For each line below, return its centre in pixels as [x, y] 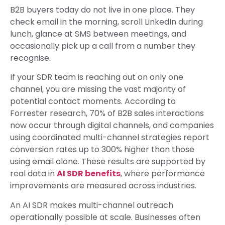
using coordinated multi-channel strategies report [110, 138]
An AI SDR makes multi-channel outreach [92, 205]
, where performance [163, 174]
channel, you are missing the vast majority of [98, 89]
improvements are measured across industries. [103, 186]
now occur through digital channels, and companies [112, 126]
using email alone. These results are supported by [108, 162]
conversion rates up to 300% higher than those [102, 150]
